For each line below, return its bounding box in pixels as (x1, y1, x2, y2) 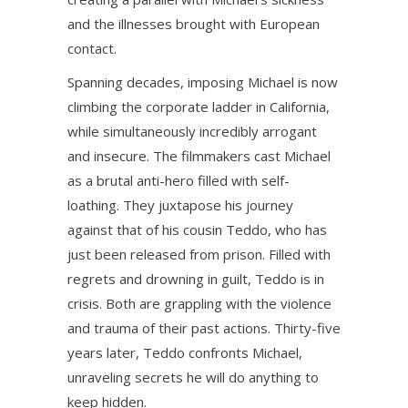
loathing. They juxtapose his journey (67, 196, 293, 214)
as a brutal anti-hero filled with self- (67, 171, 290, 189)
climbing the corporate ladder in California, (67, 97, 330, 116)
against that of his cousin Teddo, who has (67, 220, 327, 239)
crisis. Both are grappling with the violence (67, 294, 331, 312)
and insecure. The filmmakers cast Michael (67, 147, 331, 165)
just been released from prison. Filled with (67, 245, 331, 263)
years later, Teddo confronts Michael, (67, 343, 302, 362)
